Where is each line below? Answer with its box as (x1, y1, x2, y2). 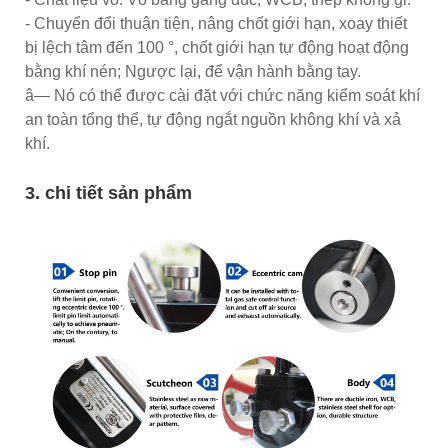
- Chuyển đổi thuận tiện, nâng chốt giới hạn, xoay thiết (25, 14, 407, 32)
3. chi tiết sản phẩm (25, 182, 192, 203)
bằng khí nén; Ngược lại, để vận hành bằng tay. (25, 62, 361, 80)
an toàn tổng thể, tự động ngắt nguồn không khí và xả (25, 110, 401, 128)
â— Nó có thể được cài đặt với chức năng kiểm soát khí (25, 86, 420, 104)
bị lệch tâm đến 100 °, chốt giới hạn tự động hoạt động (25, 38, 409, 56)
